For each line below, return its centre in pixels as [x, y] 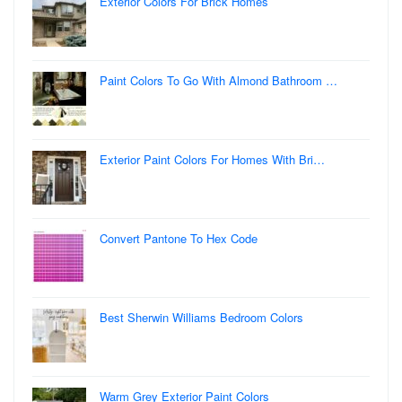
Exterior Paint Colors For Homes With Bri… [212, 159]
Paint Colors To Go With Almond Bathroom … [218, 80]
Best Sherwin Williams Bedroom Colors [201, 317]
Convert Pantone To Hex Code [179, 238]
